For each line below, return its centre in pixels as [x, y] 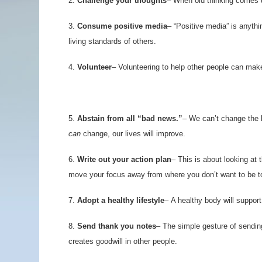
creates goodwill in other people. [123, 241]
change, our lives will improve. [133, 134]
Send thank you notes [117, 226]
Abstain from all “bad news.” [130, 118]
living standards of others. [112, 41]
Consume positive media [121, 26]
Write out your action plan [124, 159]
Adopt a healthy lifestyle [121, 200]
